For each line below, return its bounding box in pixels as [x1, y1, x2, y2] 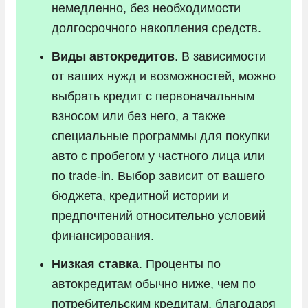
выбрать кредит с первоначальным [52, 89, 254, 103]
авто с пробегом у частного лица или [52, 148, 265, 163]
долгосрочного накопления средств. [52, 21, 265, 35]
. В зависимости [175, 49, 266, 63]
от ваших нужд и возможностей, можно [52, 69, 276, 83]
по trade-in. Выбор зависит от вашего [52, 168, 265, 183]
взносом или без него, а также [52, 109, 225, 123]
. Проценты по [139, 256, 221, 271]
